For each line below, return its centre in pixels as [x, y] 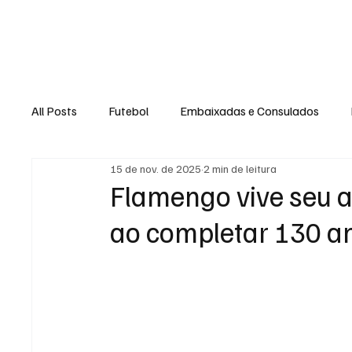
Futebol [129, 111]
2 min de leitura [240, 168]
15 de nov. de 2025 [156, 168]
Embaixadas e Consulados [250, 111]
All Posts [55, 111]
